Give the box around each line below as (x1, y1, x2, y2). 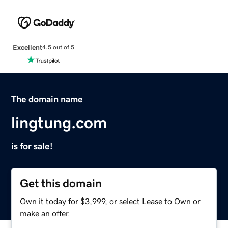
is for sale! (11, 141, 53, 151)
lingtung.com (11, 114, 107, 131)
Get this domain (20, 177, 102, 189)
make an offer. (20, 209, 71, 217)
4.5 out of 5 (42, 44, 74, 51)
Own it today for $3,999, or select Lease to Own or (20, 196, 201, 205)
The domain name (11, 94, 83, 104)
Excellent (12, 43, 42, 51)
